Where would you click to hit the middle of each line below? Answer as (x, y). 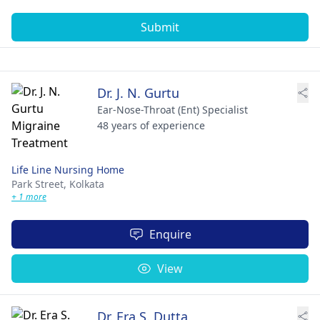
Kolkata (87, 184)
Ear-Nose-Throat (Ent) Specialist (172, 109)
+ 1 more (29, 196)
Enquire (170, 234)
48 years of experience (151, 125)
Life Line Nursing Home (68, 169)
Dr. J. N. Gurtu (138, 92)
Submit (160, 27)
